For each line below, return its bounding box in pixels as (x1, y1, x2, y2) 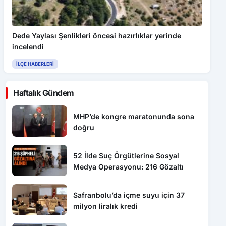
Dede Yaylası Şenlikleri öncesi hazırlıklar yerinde (12, 31, 181, 40)
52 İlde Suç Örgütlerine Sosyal (73, 151, 180, 160)
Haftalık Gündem (13, 88, 74, 98)
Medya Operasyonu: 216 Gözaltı (73, 162, 184, 171)
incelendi (12, 42, 44, 51)
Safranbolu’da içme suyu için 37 (73, 190, 185, 199)
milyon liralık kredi (73, 201, 138, 210)
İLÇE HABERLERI (16, 61, 54, 67)
